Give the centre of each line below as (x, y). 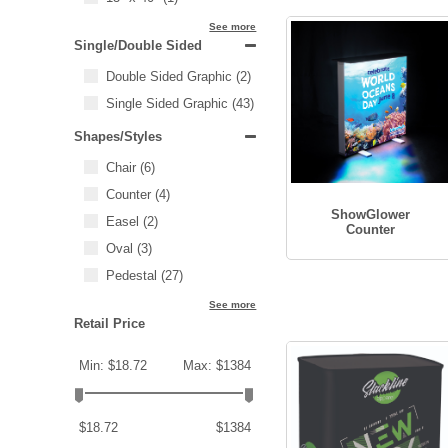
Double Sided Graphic (170, 76)
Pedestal (133, 275)
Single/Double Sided (137, 45)
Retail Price (109, 323)
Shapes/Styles (117, 136)
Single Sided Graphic (168, 103)
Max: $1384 (217, 365)
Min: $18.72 (112, 365)
